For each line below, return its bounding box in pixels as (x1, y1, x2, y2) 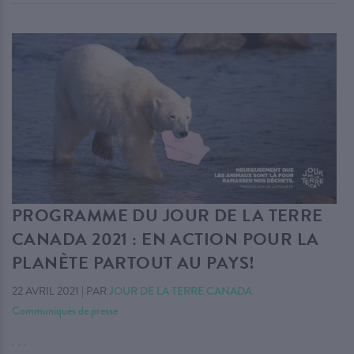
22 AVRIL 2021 (12, 283, 79, 300)
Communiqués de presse (12, 303, 118, 319)
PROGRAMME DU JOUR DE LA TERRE (12, 202, 323, 229)
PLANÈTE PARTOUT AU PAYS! (12, 250, 255, 277)
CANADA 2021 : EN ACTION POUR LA (12, 226, 319, 253)
